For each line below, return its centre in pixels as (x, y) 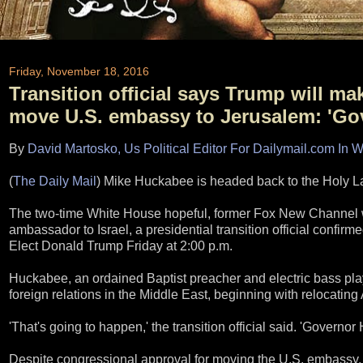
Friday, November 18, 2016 (79, 72)
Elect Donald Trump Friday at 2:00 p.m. (121, 246)
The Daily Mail (55, 181)
